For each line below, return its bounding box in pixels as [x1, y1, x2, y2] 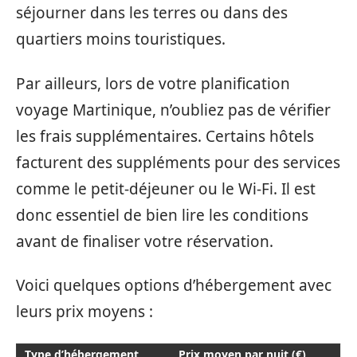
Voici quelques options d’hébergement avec [16, 275, 331, 296]
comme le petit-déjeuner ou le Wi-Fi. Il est [16, 178, 316, 199]
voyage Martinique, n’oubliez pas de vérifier [16, 99, 331, 120]
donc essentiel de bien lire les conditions [16, 204, 308, 226]
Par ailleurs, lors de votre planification [16, 73, 290, 94]
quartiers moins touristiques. [16, 29, 226, 50]
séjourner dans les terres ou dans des [16, 2, 288, 24]
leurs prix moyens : [16, 301, 153, 323]
